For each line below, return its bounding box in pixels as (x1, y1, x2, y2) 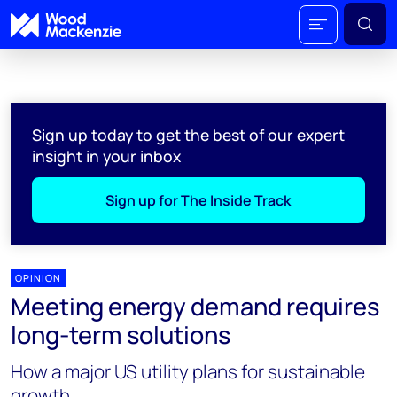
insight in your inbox (32, 145, 181, 167)
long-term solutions (11, 318, 230, 351)
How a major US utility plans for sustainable (11, 359, 365, 384)
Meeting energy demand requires (11, 290, 379, 323)
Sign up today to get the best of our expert (32, 124, 345, 145)
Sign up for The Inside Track (105, 191, 292, 210)
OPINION (15, 271, 61, 284)
